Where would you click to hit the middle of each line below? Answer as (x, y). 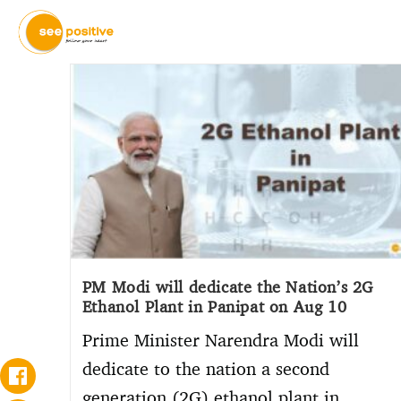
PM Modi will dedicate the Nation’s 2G (227, 287)
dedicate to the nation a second (205, 369)
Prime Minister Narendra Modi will (220, 340)
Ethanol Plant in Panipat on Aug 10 (214, 307)
